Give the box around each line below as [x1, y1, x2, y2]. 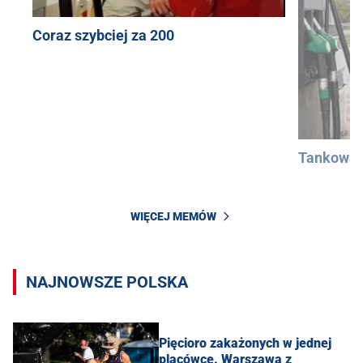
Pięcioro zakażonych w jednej [159, 335, 331, 352]
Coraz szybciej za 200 [32, 27, 174, 45]
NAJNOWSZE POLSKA [26, 271, 188, 292]
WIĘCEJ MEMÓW [130, 210, 216, 224]
